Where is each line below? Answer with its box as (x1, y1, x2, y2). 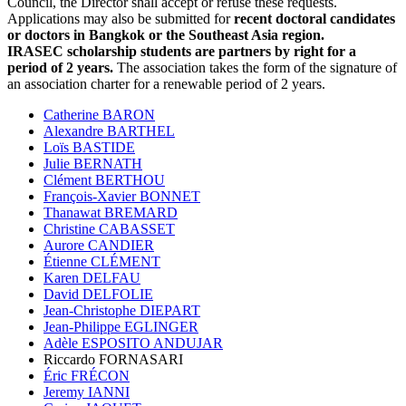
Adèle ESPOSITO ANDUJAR (43, 334, 223, 351)
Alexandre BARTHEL (43, 122, 175, 139)
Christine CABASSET (43, 220, 175, 237)
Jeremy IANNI (43, 383, 130, 400)
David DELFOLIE (43, 285, 153, 302)
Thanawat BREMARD (43, 204, 178, 220)
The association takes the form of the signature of (113, 59, 397, 75)
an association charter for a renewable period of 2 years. (7, 75, 325, 92)
